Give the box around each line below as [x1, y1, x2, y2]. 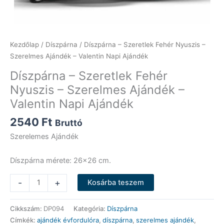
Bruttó [55, 117, 82, 128]
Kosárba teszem [87, 177, 144, 187]
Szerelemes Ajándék [10, 131, 78, 141]
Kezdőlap [10, 40, 39, 49]
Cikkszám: [10, 204, 43, 213]
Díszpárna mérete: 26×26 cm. [10, 156, 111, 165]
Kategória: [73, 204, 107, 213]
